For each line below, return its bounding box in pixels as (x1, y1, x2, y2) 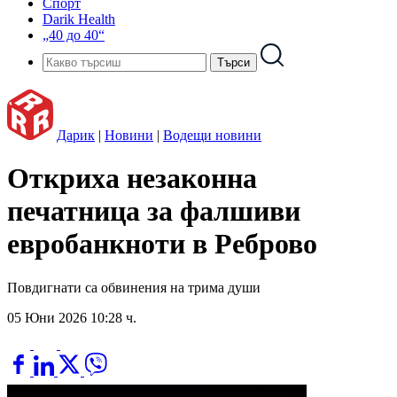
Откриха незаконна (7, 162, 257, 195)
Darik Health (43, 12, 115, 27)
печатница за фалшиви (7, 195, 300, 228)
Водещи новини (163, 128, 261, 143)
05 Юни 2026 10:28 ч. (7, 309, 136, 325)
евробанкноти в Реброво (7, 228, 317, 261)
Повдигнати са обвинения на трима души (7, 279, 261, 295)
